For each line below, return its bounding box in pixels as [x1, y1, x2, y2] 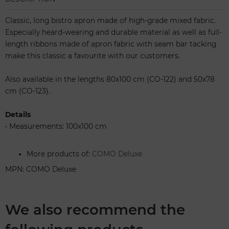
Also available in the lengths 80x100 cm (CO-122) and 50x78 [5, 75, 215, 84]
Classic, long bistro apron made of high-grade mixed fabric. [5, 16, 216, 25]
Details [5, 110, 31, 119]
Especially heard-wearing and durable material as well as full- [5, 28, 222, 37]
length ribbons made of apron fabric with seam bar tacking [5, 40, 216, 49]
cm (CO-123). [5, 87, 50, 96]
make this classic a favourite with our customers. [5, 52, 180, 60]
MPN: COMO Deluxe [5, 165, 76, 174]
